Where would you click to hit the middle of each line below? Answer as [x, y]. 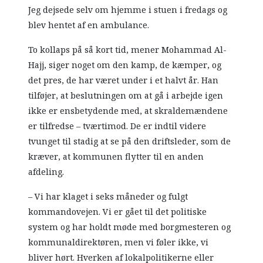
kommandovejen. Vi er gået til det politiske [118, 212]
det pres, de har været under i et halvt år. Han [124, 81]
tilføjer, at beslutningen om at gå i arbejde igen [126, 96]
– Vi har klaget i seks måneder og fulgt [108, 197]
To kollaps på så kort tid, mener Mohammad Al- [128, 50]
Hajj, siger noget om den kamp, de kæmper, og [125, 65]
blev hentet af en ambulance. [89, 26]
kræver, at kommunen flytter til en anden [116, 157]
